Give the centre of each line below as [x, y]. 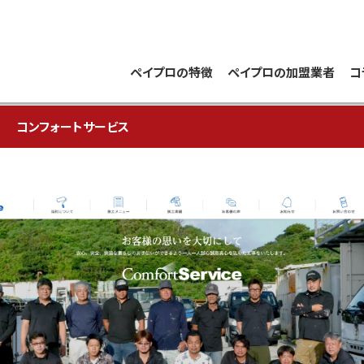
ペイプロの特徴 [171, 72]
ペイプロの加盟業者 [281, 72]
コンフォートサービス [73, 126]
